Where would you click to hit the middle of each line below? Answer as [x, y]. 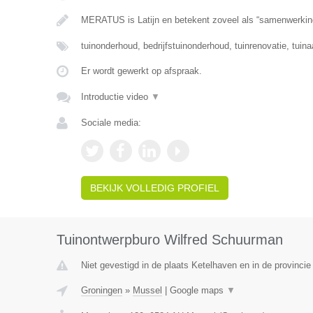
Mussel [147, 290]
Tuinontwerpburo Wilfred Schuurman [169, 240]
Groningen [101, 290]
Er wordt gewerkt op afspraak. [141, 71]
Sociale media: [111, 123]
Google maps [198, 290]
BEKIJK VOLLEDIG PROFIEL [154, 188]
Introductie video [116, 97]
